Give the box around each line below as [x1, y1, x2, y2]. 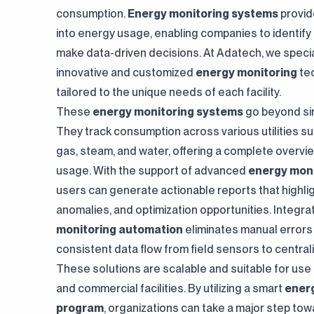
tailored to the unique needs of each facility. [56, 86, 281, 99]
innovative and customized [56, 66, 196, 79]
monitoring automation [56, 223, 183, 236]
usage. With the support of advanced [56, 164, 248, 177]
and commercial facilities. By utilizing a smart [56, 282, 285, 295]
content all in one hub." [76, 3, 214, 20]
